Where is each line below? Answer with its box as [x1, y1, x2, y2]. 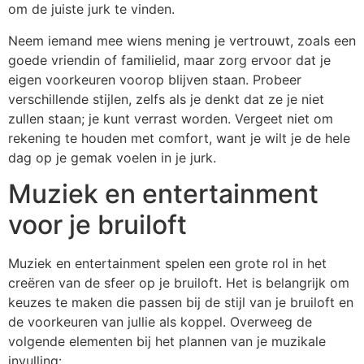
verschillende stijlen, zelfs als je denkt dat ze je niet [8, 90, 324, 107]
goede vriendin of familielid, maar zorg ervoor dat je [8, 51, 331, 68]
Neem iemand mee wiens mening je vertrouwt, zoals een [8, 32, 356, 49]
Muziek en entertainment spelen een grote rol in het [8, 255, 327, 272]
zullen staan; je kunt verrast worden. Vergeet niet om [8, 110, 333, 127]
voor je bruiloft [8, 209, 187, 241]
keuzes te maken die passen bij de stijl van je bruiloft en [8, 294, 353, 311]
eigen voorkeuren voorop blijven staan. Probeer [8, 71, 301, 88]
